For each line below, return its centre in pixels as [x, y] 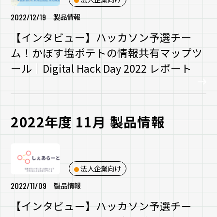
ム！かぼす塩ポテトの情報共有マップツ [107, 52]
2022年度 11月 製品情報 [88, 121]
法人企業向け [101, 168]
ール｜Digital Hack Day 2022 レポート [101, 68]
